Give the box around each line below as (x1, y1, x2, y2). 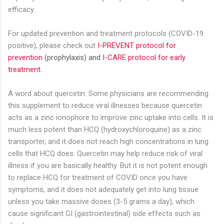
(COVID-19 (168, 28, 203, 38)
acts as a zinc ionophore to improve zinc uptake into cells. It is (8, 112, 213, 122)
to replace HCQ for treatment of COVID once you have (8, 172, 187, 182)
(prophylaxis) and (44, 52, 102, 62)
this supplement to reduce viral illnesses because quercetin (8, 100, 202, 110)
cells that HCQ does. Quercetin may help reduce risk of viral (8, 148, 202, 158)
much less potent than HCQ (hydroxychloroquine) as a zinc (8, 124, 201, 134)
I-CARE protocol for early (102, 52, 185, 62)
